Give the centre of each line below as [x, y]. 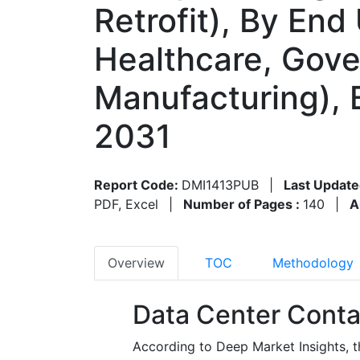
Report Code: [138, 184]
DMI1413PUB [220, 184]
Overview [136, 262]
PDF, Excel [126, 204]
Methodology [313, 262]
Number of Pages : [243, 204]
